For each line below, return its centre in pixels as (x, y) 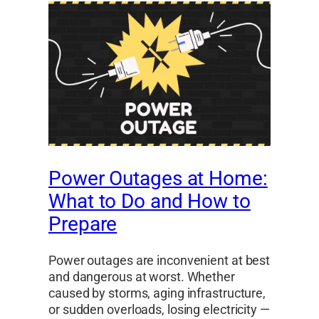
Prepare (83, 224)
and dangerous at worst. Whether (142, 277)
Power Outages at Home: (158, 178)
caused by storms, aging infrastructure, (157, 293)
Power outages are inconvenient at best (159, 260)
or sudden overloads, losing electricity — (159, 309)
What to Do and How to (150, 201)
